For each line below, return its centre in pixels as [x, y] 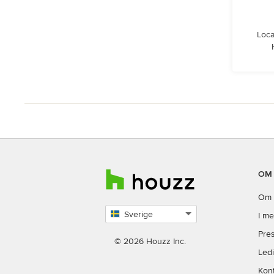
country [119, 241]
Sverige [139, 214]
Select [116, 228]
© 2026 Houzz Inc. [150, 241]
